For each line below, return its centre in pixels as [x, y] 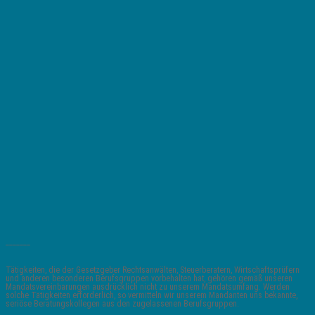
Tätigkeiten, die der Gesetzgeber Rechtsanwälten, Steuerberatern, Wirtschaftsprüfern [153, 270]
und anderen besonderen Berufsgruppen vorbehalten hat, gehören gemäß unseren [149, 278]
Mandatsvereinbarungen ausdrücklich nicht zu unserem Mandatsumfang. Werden [148, 287]
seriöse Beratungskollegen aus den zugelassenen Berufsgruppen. [122, 303]
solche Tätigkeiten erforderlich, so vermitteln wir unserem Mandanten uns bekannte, [152, 295]
